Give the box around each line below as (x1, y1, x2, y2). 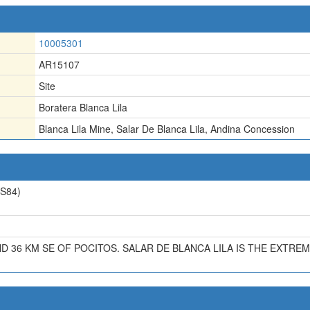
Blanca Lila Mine (39, 121, 111, 136)
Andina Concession (210, 121, 295, 136)
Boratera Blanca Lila (39, 100, 127, 114)
